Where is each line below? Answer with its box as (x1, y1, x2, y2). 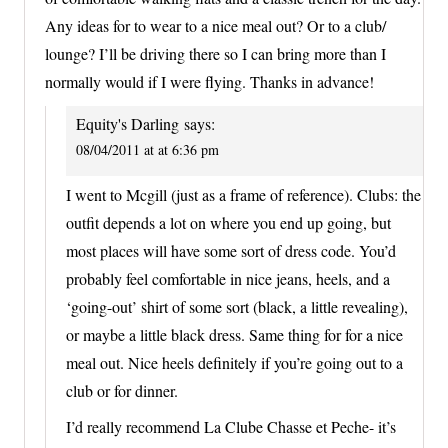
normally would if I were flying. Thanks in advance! (45, 70, 374, 92)
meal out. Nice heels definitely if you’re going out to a (66, 352, 403, 374)
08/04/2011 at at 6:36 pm (76, 139, 219, 159)
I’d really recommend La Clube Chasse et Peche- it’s (66, 416, 396, 438)
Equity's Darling (76, 112, 179, 134)
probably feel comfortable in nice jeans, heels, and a (66, 268, 390, 290)
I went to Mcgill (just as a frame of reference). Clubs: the (66, 184, 421, 206)
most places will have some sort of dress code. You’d (66, 240, 396, 262)
